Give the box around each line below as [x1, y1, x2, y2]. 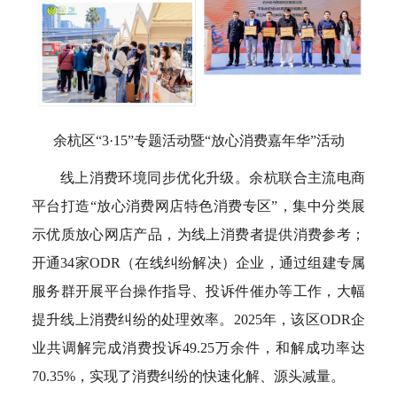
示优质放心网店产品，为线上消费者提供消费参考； [31, 226, 366, 242]
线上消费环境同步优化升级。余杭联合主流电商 [59, 169, 366, 185]
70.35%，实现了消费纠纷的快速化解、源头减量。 [31, 368, 345, 384]
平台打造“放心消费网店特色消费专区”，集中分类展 [31, 198, 366, 214]
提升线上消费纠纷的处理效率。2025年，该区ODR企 [31, 311, 366, 327]
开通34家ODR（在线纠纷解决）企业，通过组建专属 [31, 254, 366, 270]
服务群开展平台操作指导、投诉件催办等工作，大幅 [31, 283, 366, 299]
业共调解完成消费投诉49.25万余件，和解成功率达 [31, 339, 366, 355]
